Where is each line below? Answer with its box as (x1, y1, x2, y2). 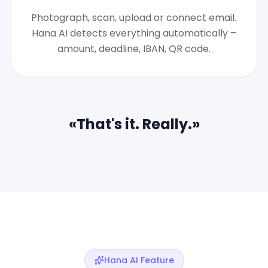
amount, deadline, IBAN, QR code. (57, 42, 211, 56)
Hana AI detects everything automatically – (31, 26, 236, 40)
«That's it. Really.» (68, 114, 200, 134)
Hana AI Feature (103, 254, 174, 266)
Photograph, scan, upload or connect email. (31, 11, 237, 25)
